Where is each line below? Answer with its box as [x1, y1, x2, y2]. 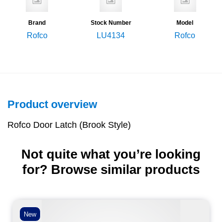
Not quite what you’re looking [21, 147, 201, 162]
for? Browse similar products [22, 162, 200, 177]
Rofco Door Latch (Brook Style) [7, 120, 131, 130]
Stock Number [90, 19, 131, 27]
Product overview [7, 98, 97, 111]
